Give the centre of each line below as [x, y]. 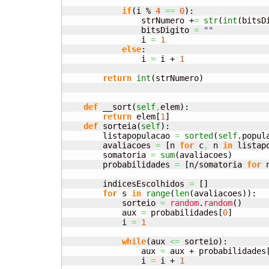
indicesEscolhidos [127, 184]
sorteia [117, 126]
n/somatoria [218, 165]
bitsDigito [129, 30]
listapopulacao [119, 136]
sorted [199, 136]
